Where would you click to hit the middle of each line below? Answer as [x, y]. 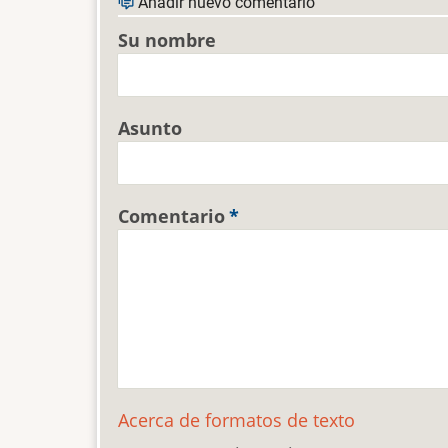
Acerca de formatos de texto [236, 419]
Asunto [150, 127]
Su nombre [167, 39]
